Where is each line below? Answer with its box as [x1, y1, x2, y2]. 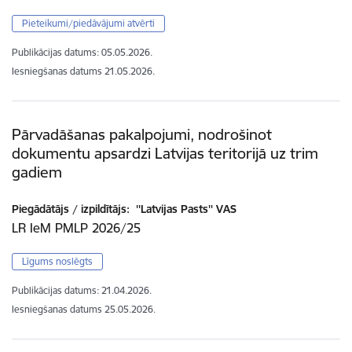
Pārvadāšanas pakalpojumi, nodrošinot [12, 125, 272, 145]
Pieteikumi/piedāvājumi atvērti [22, 17, 155, 30]
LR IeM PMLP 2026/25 [12, 219, 141, 236]
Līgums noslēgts [22, 255, 93, 267]
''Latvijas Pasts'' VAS [133, 201, 236, 216]
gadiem [12, 163, 62, 182]
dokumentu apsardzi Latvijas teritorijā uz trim [12, 144, 318, 163]
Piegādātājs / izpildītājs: [12, 201, 130, 216]
